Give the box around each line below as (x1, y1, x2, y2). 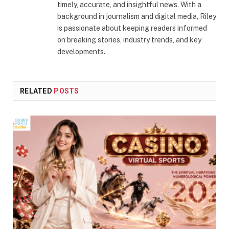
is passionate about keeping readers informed (57, 24, 207, 32)
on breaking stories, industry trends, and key (57, 35, 201, 44)
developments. (57, 47, 105, 56)
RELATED (20, 86, 54, 95)
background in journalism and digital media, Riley (57, 12, 216, 20)
